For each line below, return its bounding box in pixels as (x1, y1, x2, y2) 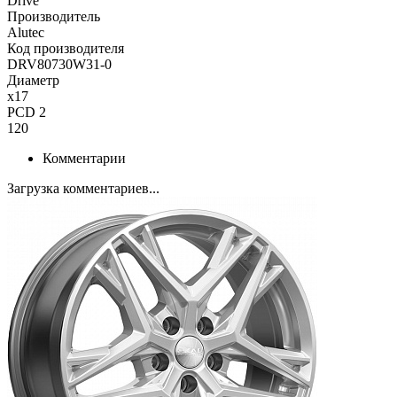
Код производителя (7, 41, 124, 57)
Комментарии (43, 151, 126, 167)
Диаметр (7, 73, 59, 89)
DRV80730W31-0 (7, 57, 112, 73)
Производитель (7, 9, 100, 25)
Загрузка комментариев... (7, 181, 160, 197)
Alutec (7, 25, 44, 41)
